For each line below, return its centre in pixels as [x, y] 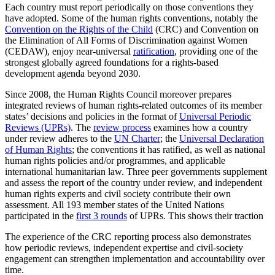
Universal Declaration [222, 139]
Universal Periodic [215, 117]
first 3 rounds [102, 216]
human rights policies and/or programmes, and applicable [115, 161]
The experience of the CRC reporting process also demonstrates [128, 237]
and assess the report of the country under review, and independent [134, 183]
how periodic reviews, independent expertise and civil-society [124, 248]
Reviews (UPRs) [38, 128]
